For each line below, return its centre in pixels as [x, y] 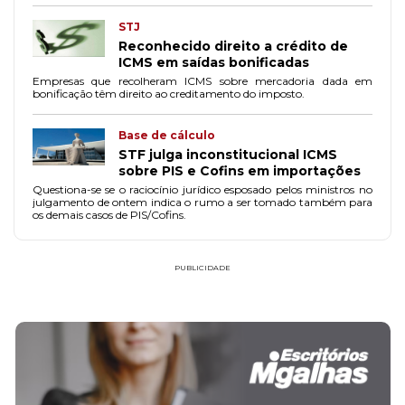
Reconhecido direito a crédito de [233, 46]
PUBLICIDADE [202, 268]
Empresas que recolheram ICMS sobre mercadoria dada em [202, 81]
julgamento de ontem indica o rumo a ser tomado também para [202, 202]
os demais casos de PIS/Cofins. [109, 215]
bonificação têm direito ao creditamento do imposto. [169, 94]
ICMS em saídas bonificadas [214, 62]
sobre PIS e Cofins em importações [240, 171]
